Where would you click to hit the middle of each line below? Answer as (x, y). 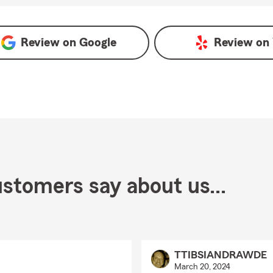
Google (98, 43)
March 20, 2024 (202, 267)
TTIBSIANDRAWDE (220, 255)
